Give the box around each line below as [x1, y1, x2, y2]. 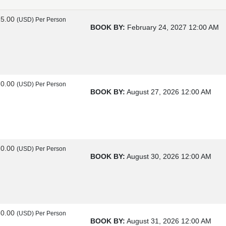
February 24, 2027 [127, 23, 187, 31]
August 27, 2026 [127, 87, 179, 96]
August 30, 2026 [127, 152, 179, 160]
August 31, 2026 [127, 216, 179, 225]
